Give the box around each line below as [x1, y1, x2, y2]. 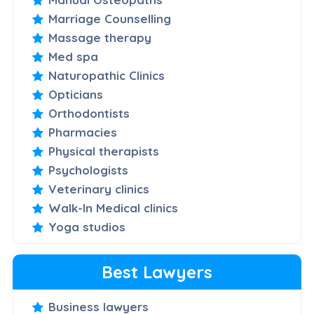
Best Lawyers [102, 261, 212, 282]
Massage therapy [48, 30, 151, 45]
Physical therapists [48, 144, 159, 158]
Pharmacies [48, 125, 117, 139]
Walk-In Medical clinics [48, 200, 178, 215]
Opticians [48, 87, 103, 102]
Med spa [48, 49, 98, 64]
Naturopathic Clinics [48, 68, 165, 83]
